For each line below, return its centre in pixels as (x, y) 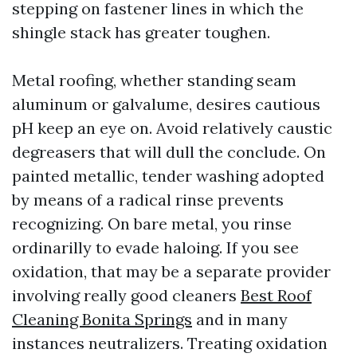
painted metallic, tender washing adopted (168, 176)
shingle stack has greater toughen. (141, 32)
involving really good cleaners (126, 295)
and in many (240, 319)
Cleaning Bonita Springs (102, 319)
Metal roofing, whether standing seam (154, 80)
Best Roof (276, 295)
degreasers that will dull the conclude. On (169, 152)
